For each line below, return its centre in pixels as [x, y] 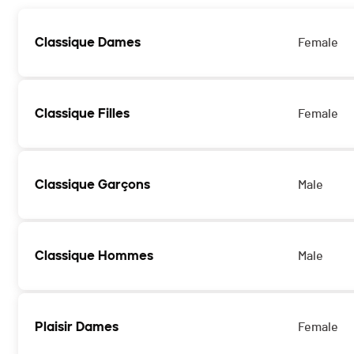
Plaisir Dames [77, 327]
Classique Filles [82, 114]
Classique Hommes [94, 256]
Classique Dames [88, 43]
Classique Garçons [92, 185]
